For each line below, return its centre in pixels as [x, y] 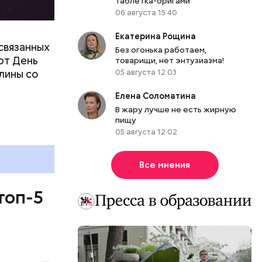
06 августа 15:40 [146, 12]
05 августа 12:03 [146, 72]
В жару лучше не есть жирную [176, 109]
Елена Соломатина [156, 96]
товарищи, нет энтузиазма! [170, 60]
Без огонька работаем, [161, 49]
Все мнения [165, 165]
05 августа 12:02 [146, 132]
